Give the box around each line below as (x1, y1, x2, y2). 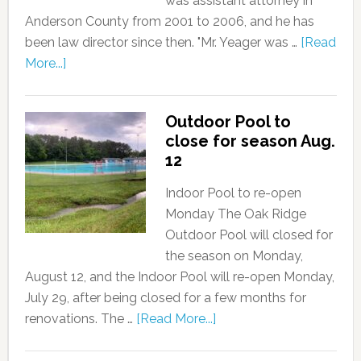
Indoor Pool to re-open (164, 185, 301, 201)
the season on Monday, (164, 248, 303, 263)
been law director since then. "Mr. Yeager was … (24, 35, 301, 50)
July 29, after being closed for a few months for (24, 290, 306, 305)
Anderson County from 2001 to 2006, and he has (24, 14, 314, 29)
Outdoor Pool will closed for (164, 227, 333, 243)
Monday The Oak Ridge (164, 206, 306, 222)
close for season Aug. (164, 131, 335, 151)
